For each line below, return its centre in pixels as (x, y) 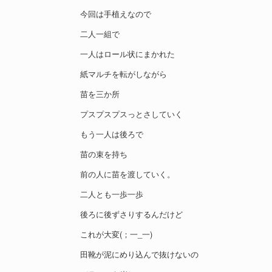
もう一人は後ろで (112, 134)
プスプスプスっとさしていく (131, 114)
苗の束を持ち (104, 154)
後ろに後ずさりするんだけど (131, 214)
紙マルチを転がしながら (124, 74)
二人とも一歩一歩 (112, 194)
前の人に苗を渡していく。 (127, 174)
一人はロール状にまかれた (127, 54)
